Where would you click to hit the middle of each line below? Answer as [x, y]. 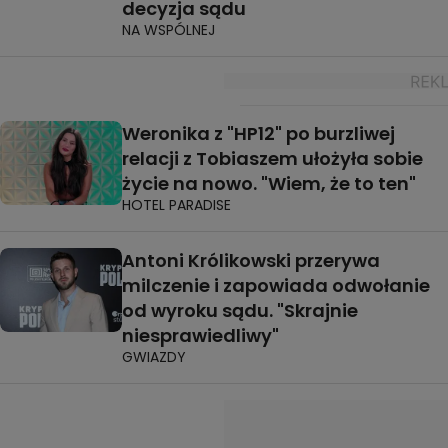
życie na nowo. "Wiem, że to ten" [269, 183]
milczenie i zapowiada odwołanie [276, 285]
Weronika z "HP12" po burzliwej [258, 133]
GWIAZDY [154, 356]
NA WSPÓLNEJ [168, 29]
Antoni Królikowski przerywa [251, 260]
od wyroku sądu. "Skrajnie [240, 310]
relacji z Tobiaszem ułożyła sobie [272, 158]
